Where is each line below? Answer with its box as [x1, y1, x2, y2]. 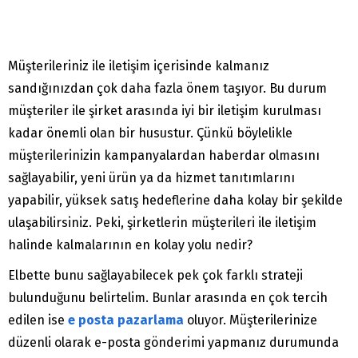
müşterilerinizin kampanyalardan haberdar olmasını [8, 148, 320, 164]
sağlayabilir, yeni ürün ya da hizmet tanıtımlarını [8, 170, 295, 186]
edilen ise [8, 312, 68, 328]
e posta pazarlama [68, 312, 184, 328]
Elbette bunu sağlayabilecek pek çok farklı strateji [8, 268, 303, 284]
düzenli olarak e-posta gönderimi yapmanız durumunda [8, 335, 339, 351]
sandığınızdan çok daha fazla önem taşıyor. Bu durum [8, 81, 327, 97]
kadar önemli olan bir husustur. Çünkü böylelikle [8, 125, 292, 141]
